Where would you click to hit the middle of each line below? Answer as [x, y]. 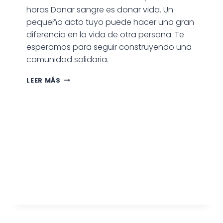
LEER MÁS [44, 80]
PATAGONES [82, 137]
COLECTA [77, 78]
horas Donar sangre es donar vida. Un [100, 9]
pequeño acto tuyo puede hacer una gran [111, 22]
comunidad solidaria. [68, 59]
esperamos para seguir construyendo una [109, 47]
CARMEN [75, 117]
